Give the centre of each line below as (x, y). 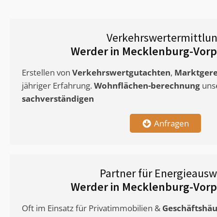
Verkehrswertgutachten (121, 73)
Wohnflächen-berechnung (147, 86)
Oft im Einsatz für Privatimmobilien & (92, 208)
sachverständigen (58, 99)
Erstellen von (47, 73)
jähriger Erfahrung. (58, 86)
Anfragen (171, 124)
